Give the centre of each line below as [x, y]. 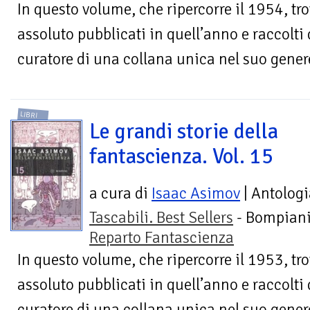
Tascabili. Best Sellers [161, 217]
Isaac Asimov [196, 193]
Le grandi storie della [184, 131]
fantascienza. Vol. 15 [181, 156]
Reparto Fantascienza [162, 237]
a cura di [120, 193]
